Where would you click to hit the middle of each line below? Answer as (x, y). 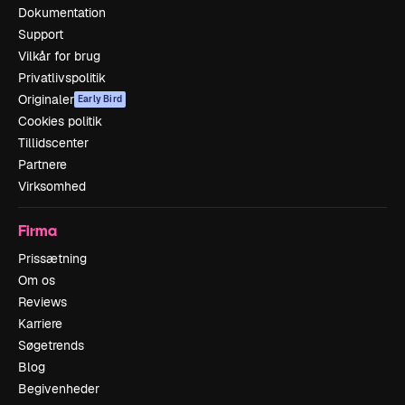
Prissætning (52, 259)
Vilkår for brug (59, 56)
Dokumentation (62, 13)
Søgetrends (51, 345)
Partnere (42, 165)
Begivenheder (59, 389)
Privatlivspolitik (62, 78)
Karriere (40, 324)
